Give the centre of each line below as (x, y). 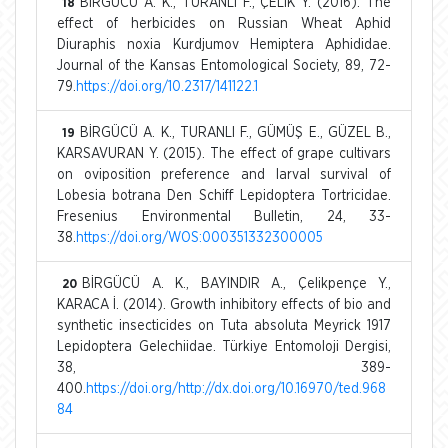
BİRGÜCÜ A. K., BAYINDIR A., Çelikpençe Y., (236, 283)
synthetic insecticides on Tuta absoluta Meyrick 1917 (224, 325)
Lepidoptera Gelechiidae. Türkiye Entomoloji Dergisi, (224, 346)
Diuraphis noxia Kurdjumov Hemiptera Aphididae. (224, 44)
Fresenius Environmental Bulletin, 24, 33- (224, 216)
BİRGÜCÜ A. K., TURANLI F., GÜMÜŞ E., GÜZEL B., (235, 132)
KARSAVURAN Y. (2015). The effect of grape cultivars (224, 153)
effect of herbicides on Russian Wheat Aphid (224, 23)
